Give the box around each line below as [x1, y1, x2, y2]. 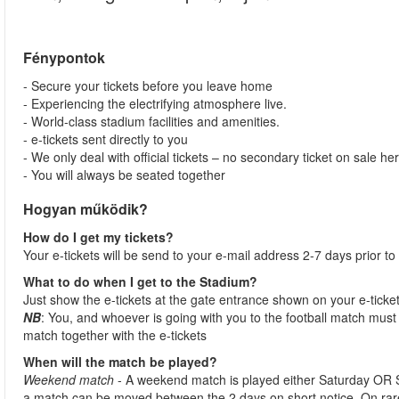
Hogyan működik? [23, 199, 148, 219]
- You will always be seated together [23, 166, 225, 183]
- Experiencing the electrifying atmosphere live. [23, 94, 287, 112]
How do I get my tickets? [23, 228, 174, 246]
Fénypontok [32, 47, 105, 68]
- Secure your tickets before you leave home [23, 77, 273, 94]
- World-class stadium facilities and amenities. [23, 112, 280, 130]
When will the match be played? [23, 353, 217, 370]
